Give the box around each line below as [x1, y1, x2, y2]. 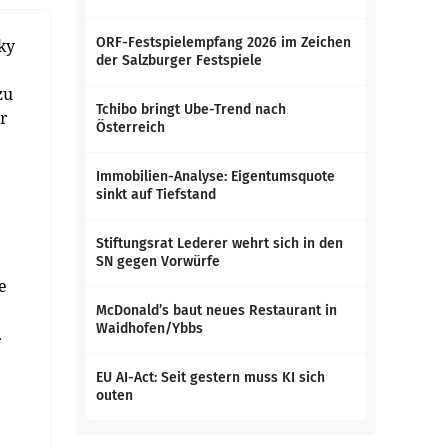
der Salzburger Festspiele [96, 52, 262, 69]
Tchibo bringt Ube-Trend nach [96, 101, 286, 118]
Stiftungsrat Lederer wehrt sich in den [96, 235, 343, 252]
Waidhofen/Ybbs [96, 320, 203, 337]
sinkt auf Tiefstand [96, 186, 216, 203]
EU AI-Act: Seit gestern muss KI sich [96, 369, 325, 386]
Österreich [96, 119, 165, 136]
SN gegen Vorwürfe [96, 253, 220, 270]
